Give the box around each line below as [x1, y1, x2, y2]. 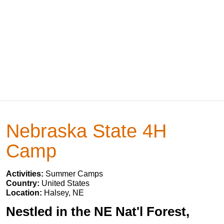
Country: [6, 179, 41, 187]
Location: [6, 188, 44, 197]
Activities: [6, 169, 45, 178]
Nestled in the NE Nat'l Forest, [6, 204, 189, 219]
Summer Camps [45, 169, 103, 178]
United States [41, 179, 89, 187]
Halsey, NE [44, 188, 84, 197]
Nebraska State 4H [6, 120, 166, 141]
